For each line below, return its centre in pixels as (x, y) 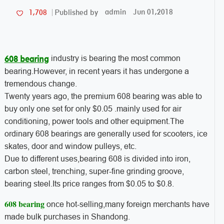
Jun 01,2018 (153, 12)
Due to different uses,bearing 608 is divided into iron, (97, 158)
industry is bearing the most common (114, 58)
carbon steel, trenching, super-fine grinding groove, (94, 171)
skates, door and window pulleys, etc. (70, 146)
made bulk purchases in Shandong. (67, 216)
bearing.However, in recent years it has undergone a (96, 71)
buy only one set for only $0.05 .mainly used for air (93, 108)
